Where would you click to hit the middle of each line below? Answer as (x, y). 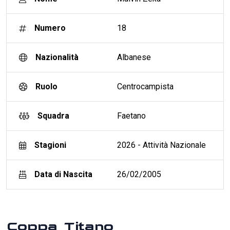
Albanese (134, 57)
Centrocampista (145, 86)
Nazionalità (57, 57)
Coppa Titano (60, 222)
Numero (50, 28)
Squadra (53, 116)
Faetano (131, 116)
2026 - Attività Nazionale (161, 145)
